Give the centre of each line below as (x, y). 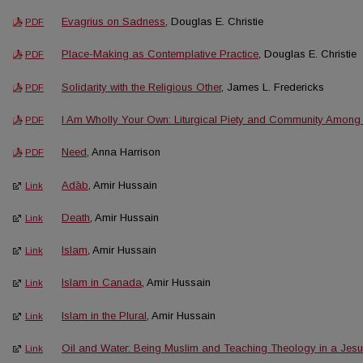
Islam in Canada (102, 283)
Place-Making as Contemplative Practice (160, 54)
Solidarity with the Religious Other (141, 87)
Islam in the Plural (104, 315)
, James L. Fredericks (273, 87)
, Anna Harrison (124, 152)
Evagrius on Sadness (113, 22)
